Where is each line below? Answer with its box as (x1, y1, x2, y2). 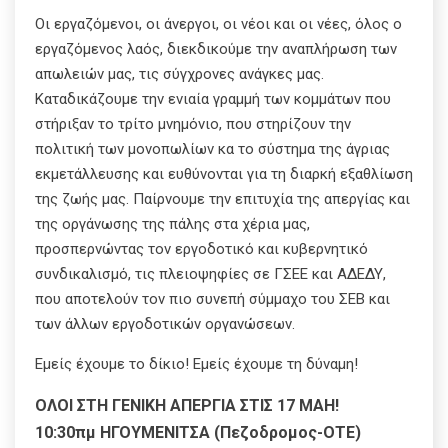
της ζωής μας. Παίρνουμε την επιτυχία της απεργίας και (35, 189, 410, 208)
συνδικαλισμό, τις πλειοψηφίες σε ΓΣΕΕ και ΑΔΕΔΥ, (35, 264, 386, 283)
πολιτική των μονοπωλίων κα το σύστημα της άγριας (35, 139, 390, 158)
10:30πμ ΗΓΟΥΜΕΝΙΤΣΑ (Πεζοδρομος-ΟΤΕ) (35, 422, 361, 442)
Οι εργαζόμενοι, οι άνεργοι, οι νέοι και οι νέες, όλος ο (35, 14, 402, 33)
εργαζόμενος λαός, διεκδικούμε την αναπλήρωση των (35, 39, 397, 58)
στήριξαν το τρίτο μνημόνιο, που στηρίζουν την (35, 114, 351, 133)
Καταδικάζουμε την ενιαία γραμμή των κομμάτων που (35, 89, 391, 108)
